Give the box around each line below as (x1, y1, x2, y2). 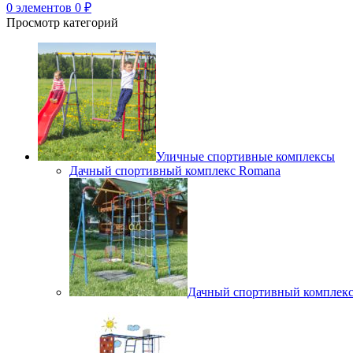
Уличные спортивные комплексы (156, 150, 335, 164)
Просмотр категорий (6, 16, 118, 30)
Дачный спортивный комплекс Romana (69, 164, 281, 178)
